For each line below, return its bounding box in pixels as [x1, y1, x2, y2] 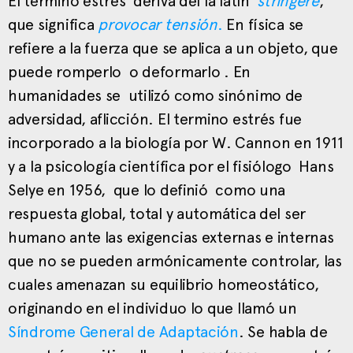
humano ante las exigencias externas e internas [8, 227, 334, 247]
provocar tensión [98, 14, 217, 34]
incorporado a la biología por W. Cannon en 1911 [8, 132, 344, 152]
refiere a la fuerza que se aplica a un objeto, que [8, 38, 338, 58]
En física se [222, 14, 304, 34]
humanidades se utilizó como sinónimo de [8, 85, 303, 105]
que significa [8, 14, 95, 34]
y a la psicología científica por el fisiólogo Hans [8, 156, 334, 176]
